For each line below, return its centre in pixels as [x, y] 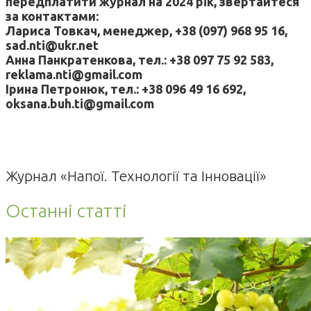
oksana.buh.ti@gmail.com [80, 103]
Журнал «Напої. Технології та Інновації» [136, 175]
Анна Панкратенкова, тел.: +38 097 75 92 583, [140, 59]
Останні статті [66, 211]
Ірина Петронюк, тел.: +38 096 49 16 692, [126, 89]
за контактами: [52, 16]
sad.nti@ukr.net [52, 45]
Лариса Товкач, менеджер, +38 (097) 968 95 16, [146, 30]
